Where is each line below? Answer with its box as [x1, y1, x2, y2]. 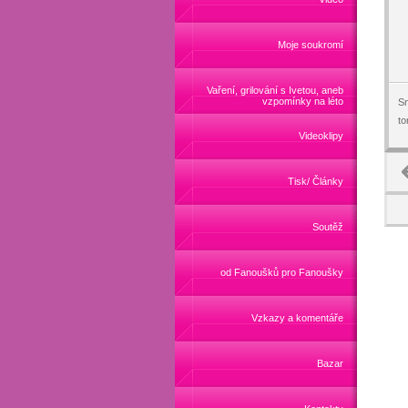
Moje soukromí [278, 39, 343, 50]
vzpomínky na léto [262, 96, 343, 107]
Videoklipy [299, 130, 343, 141]
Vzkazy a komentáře [251, 312, 343, 323]
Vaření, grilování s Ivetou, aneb [207, 85, 343, 96]
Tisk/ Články [288, 176, 343, 187]
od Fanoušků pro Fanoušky [220, 267, 343, 278]
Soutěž [312, 221, 343, 232]
